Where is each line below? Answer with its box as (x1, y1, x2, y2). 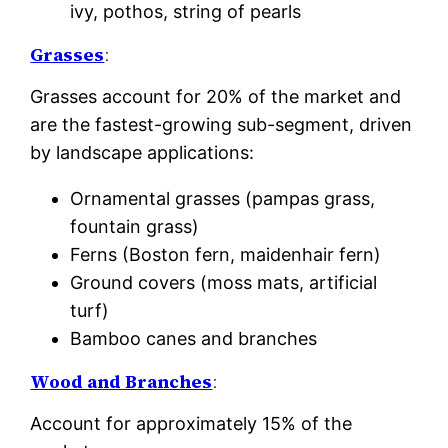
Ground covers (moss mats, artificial (70, 272, 378, 293)
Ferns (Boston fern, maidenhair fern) (70, 244, 382, 265)
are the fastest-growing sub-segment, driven (30, 114, 413, 135)
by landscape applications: (30, 142, 255, 163)
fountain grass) (70, 216, 200, 237)
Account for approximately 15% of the (30, 413, 353, 434)
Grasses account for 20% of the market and (30, 86, 402, 107)
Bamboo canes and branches (70, 328, 318, 349)
